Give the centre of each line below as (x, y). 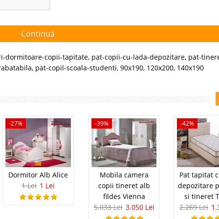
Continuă (38, 33)
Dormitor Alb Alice (38, 175)
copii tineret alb (124, 186)
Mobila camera (124, 175)
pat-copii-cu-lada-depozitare (138, 57)
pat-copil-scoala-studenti (76, 68)
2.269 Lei (194, 207)
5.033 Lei (108, 207)
